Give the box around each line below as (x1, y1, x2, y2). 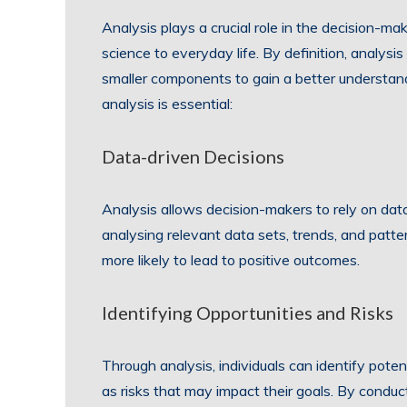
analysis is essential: (102, 94, 233, 113)
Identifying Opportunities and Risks (102, 302, 393, 323)
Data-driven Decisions (102, 145, 284, 167)
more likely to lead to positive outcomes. (102, 251, 360, 269)
